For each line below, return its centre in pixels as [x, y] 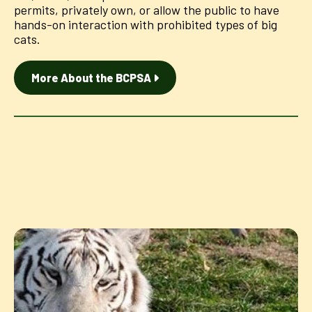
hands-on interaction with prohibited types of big [146, 24]
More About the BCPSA [92, 77]
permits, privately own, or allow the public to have [147, 9]
